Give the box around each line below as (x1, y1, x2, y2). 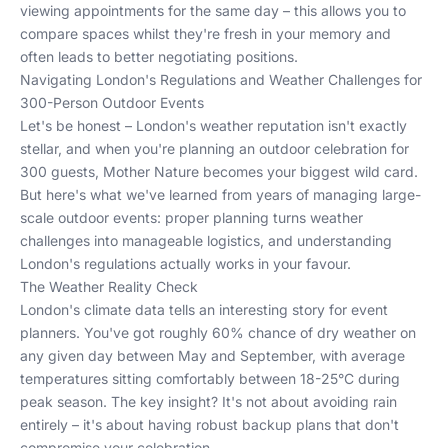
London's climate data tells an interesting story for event (20, 301, 388, 318)
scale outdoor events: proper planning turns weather (20, 209, 363, 226)
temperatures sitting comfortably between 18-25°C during (20, 370, 400, 387)
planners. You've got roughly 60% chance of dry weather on (20, 324, 416, 341)
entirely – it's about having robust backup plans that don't (20, 416, 399, 433)
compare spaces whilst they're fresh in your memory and (20, 25, 391, 42)
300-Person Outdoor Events (20, 94, 204, 111)
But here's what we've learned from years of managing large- (20, 186, 421, 203)
